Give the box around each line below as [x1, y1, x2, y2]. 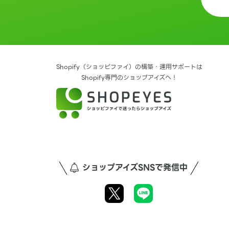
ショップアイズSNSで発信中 [82, 161, 188, 174]
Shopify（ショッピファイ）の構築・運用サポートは [56, 61, 202, 72]
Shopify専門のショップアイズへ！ [81, 72, 177, 82]
